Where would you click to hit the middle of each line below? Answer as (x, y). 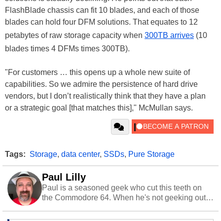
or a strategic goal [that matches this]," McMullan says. (99, 108)
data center (80, 154)
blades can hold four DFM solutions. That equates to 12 (101, 22)
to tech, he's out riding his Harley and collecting (124, 208)
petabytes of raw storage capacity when (75, 36)
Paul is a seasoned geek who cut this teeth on (122, 188)
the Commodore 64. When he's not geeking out (124, 198)
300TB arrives (169, 36)
